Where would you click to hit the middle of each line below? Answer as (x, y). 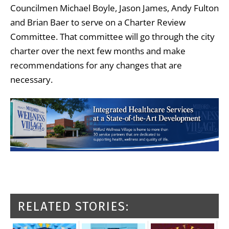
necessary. (31, 79)
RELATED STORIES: (74, 206)
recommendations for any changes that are (96, 65)
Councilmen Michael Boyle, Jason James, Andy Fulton (114, 8)
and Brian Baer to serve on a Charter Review (98, 22)
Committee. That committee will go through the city (112, 36)
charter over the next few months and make (98, 51)
